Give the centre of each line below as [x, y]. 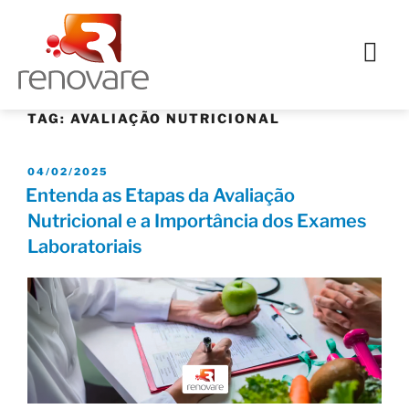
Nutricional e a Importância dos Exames [197, 221]
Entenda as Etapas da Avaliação [160, 196]
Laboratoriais [84, 247]
